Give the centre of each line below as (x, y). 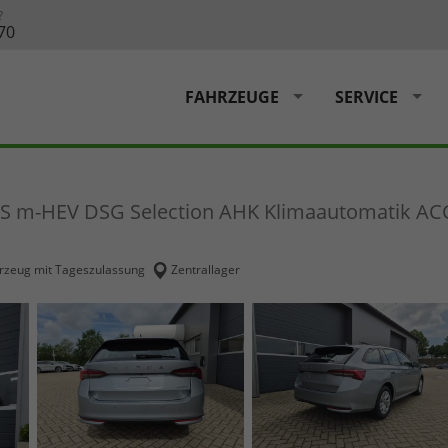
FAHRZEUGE (232, 96)
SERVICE (366, 96)
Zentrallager (205, 270)
